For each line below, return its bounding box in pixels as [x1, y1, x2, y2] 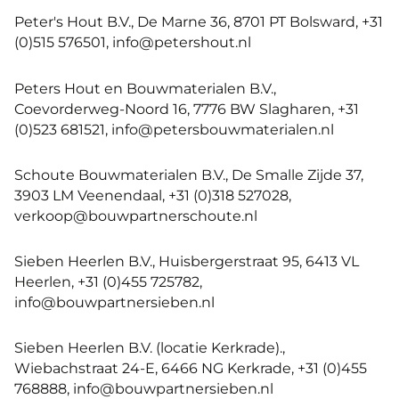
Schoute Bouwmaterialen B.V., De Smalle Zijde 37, [14, 165, 363, 183]
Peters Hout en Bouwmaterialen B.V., [14, 78, 276, 97]
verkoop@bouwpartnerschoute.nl [14, 206, 257, 224]
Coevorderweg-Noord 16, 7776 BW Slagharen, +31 [14, 99, 359, 118]
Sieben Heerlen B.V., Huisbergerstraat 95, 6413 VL [14, 252, 359, 271]
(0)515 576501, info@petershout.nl [14, 33, 251, 52]
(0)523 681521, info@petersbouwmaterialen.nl [14, 119, 334, 138]
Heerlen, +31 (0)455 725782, [14, 273, 202, 291]
